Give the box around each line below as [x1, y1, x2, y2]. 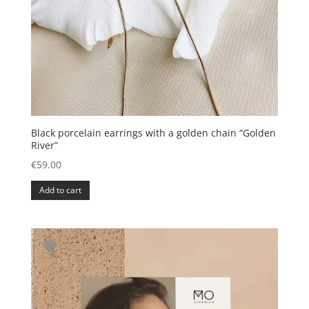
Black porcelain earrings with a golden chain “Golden [30, 126, 276, 140]
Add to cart [39, 183, 81, 196]
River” [30, 139, 58, 152]
